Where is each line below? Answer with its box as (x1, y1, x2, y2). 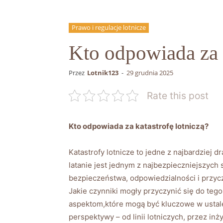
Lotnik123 (87, 68, 118, 77)
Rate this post (147, 89, 209, 102)
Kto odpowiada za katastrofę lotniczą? (69, 121, 209, 131)
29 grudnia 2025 (126, 68, 173, 77)
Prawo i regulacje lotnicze (72, 22, 146, 32)
